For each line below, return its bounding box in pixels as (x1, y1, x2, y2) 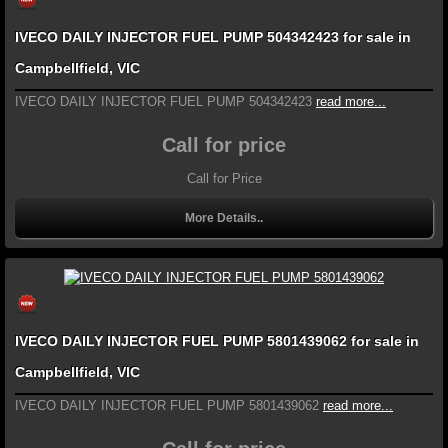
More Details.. (185, 211, 263, 226)
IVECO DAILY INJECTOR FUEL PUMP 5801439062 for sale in (15, 332, 419, 349)
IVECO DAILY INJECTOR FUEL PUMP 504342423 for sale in (15, 29, 411, 46)
